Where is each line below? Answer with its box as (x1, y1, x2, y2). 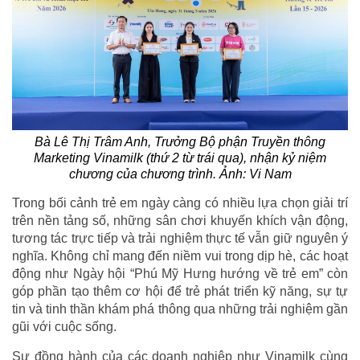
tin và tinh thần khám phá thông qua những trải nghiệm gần (12, 302, 348, 317)
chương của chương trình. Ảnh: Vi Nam (68, 167, 292, 182)
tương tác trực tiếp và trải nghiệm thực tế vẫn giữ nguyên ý (12, 231, 348, 246)
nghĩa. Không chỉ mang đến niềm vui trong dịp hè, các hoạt (12, 249, 348, 264)
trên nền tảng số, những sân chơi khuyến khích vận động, (12, 214, 348, 228)
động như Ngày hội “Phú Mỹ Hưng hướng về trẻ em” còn (12, 267, 348, 281)
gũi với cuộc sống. (12, 320, 117, 334)
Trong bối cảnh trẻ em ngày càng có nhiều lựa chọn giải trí (12, 196, 348, 211)
